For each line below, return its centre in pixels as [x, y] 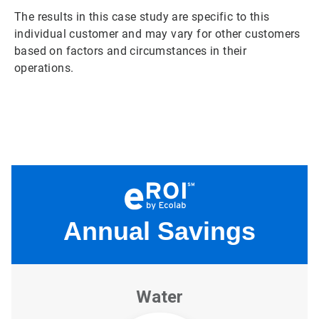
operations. [44, 68]
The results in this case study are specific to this [142, 16]
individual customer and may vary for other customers [157, 33]
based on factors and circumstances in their [131, 51]
